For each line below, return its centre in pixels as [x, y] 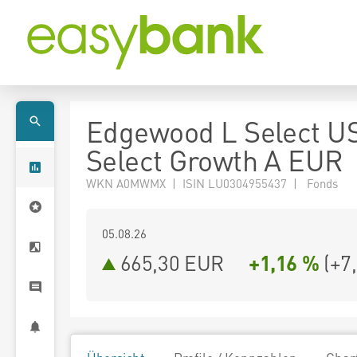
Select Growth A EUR [215, 160]
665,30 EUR [172, 263]
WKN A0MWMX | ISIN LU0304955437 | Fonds [212, 183]
